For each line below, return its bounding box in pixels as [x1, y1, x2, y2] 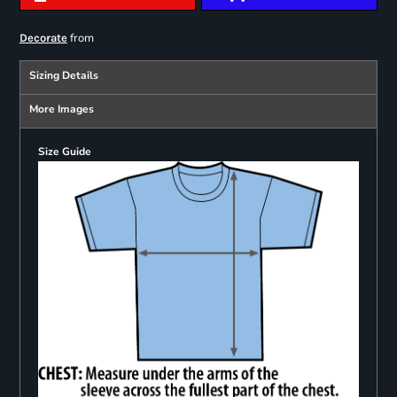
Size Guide [37, 144, 91, 160]
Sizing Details [28, 68, 98, 83]
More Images [28, 102, 94, 117]
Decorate [19, 31, 67, 45]
